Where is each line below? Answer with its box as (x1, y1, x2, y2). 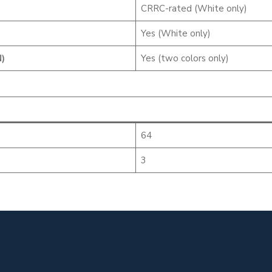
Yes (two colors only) (140, 52, 229, 64)
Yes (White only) (140, 27, 211, 39)
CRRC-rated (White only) (140, 2, 247, 15)
